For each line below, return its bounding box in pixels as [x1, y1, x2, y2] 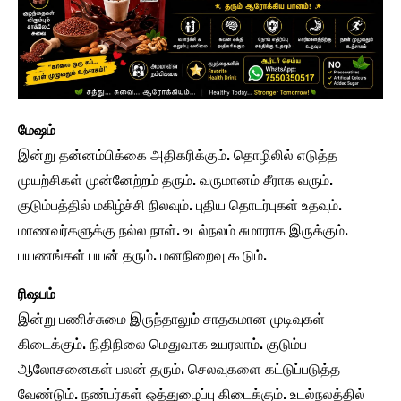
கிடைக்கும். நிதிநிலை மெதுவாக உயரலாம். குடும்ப [18, 336, 307, 354]
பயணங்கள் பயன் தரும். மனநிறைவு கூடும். [18, 247, 267, 265]
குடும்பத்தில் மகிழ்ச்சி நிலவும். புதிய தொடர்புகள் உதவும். [18, 197, 342, 215]
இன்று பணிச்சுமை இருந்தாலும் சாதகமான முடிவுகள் [18, 311, 325, 328]
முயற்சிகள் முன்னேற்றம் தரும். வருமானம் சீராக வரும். [18, 172, 333, 190]
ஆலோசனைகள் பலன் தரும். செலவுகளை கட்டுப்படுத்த [18, 361, 340, 379]
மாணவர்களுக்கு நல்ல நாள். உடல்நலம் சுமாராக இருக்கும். [18, 222, 348, 240]
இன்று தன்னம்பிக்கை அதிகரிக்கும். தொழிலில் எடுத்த [18, 147, 337, 165]
